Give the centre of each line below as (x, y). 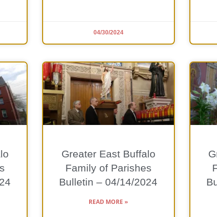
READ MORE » (108, 202)
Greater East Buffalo (108, 154)
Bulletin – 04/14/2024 (108, 182)
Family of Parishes (108, 168)
